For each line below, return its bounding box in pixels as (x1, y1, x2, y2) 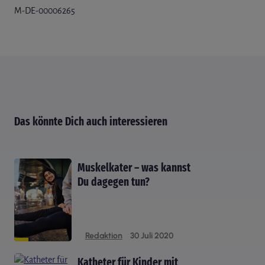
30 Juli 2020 (130, 230, 173, 241)
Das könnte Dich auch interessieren (14, 114, 167, 128)
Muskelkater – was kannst (77, 160, 190, 174)
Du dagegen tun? (77, 174, 150, 189)
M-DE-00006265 (14, 5, 75, 15)
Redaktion (85, 230, 122, 241)
